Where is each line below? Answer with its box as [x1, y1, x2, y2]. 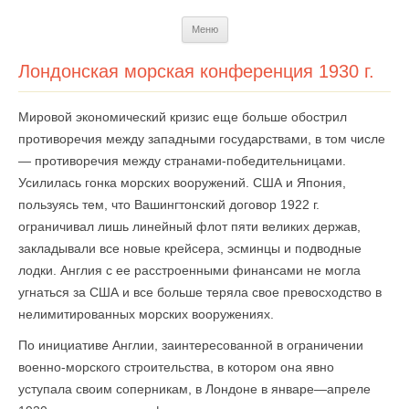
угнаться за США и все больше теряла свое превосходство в [18, 285, 382, 299]
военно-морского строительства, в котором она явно [18, 360, 334, 374]
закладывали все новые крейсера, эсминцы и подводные [18, 241, 362, 256]
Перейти [227, 16, 279, 30]
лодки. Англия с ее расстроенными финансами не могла [18, 263, 361, 278]
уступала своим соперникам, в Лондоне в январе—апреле [18, 382, 371, 396]
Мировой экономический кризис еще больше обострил [18, 110, 347, 124]
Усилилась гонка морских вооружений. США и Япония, [18, 175, 346, 190]
